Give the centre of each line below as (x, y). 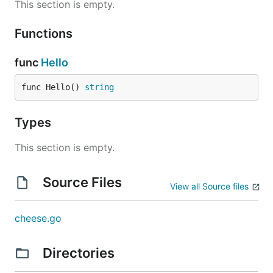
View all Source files (209, 186)
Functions (45, 34)
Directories (78, 253)
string (99, 87)
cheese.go (38, 218)
